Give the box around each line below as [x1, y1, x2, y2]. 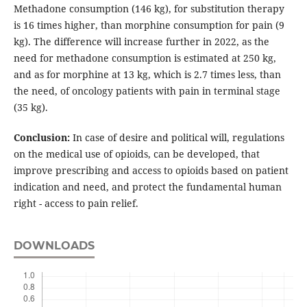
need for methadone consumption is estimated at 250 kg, [13, 51, 276, 65]
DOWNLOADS [13, 239, 95, 253]
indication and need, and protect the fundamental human [13, 180, 282, 194]
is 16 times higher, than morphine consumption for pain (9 [13, 19, 284, 32]
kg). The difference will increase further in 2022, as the [13, 35, 269, 49]
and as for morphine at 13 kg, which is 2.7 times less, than [13, 68, 281, 82]
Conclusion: [13, 131, 70, 145]
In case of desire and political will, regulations [69, 131, 284, 145]
